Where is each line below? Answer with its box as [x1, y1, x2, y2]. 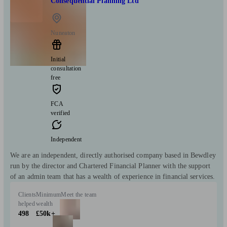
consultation [51, 64, 82, 72]
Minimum [36, 191, 61, 198]
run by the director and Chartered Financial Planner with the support [10, 162, 210, 170]
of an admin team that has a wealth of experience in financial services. [10, 172, 215, 180]
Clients [18, 191, 36, 198]
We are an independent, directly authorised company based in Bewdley [10, 151, 216, 159]
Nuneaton [51, 29, 75, 36]
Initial [51, 55, 66, 63]
